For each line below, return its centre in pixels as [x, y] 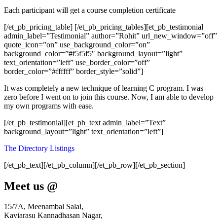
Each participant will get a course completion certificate [90, 10]
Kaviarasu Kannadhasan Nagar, [53, 216]
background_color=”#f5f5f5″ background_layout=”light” [93, 53]
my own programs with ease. [49, 106]
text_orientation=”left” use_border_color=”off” [77, 62]
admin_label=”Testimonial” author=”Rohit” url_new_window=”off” [110, 36]
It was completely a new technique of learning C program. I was [104, 88]
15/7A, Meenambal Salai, [44, 207]
